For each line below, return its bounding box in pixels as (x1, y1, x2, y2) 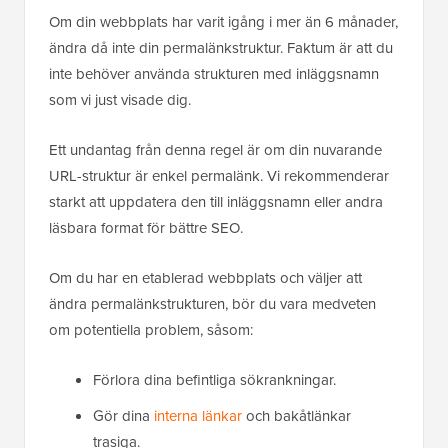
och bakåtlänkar (242, 405, 351, 428)
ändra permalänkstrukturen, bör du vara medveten (49, 293, 376, 316)
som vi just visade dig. (49, 89, 191, 112)
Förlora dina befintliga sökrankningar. (93, 369, 336, 392)
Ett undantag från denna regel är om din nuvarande (49, 139, 382, 162)
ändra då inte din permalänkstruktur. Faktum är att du (49, 37, 393, 60)
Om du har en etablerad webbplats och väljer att (49, 267, 362, 290)
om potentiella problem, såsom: (49, 319, 253, 342)
